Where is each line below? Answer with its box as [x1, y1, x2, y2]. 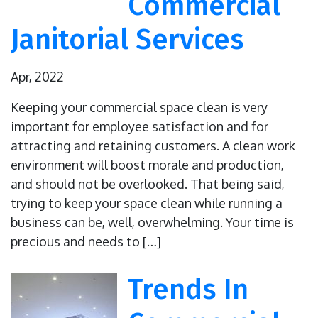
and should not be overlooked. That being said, [11, 176, 285, 192]
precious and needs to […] [11, 234, 161, 250]
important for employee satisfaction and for [11, 119, 268, 135]
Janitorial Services [11, 23, 244, 57]
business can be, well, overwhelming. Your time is [11, 214, 294, 231]
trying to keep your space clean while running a [11, 195, 283, 212]
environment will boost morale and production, [11, 157, 284, 173]
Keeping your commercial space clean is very [11, 99, 268, 116]
